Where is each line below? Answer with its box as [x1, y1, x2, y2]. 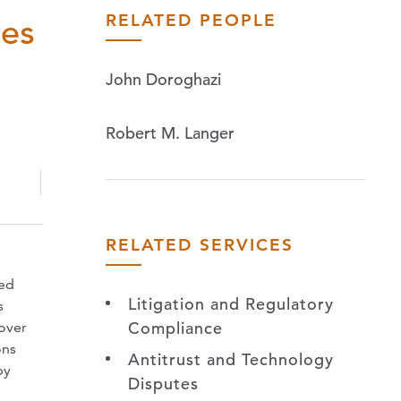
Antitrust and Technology [128, 348, 334, 370]
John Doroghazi [106, 68, 221, 90]
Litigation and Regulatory [128, 293, 334, 314]
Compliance [128, 317, 223, 338]
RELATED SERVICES [106, 234, 294, 255]
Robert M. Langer [106, 122, 235, 143]
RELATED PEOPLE [106, 9, 277, 30]
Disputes [128, 372, 199, 394]
